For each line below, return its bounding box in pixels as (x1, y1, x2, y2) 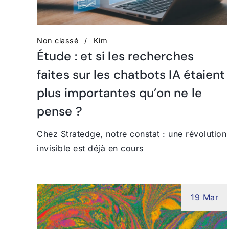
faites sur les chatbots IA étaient (37, 66, 225, 82)
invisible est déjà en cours (37, 143, 144, 153)
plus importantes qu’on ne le (37, 84, 202, 101)
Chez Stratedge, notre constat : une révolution (37, 128, 226, 139)
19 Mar (191, 192, 219, 202)
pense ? (37, 103, 82, 119)
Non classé (37, 36, 78, 45)
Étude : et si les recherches (37, 48, 194, 64)
